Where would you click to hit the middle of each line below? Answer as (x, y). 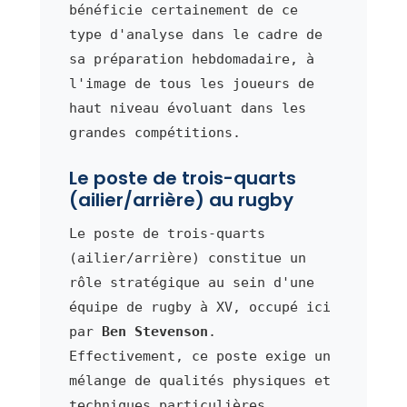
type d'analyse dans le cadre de (195, 34)
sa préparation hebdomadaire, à (191, 59)
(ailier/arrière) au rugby (181, 199)
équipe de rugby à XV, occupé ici (199, 307)
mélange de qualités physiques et (199, 380)
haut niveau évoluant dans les (187, 108)
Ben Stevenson (154, 331)
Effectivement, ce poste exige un (199, 356)
